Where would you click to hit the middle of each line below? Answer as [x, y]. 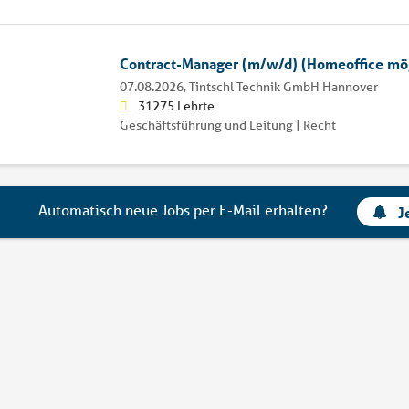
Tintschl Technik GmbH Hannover [283, 86]
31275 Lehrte [176, 105]
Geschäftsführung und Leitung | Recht [227, 125]
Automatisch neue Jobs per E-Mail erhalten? [184, 210]
